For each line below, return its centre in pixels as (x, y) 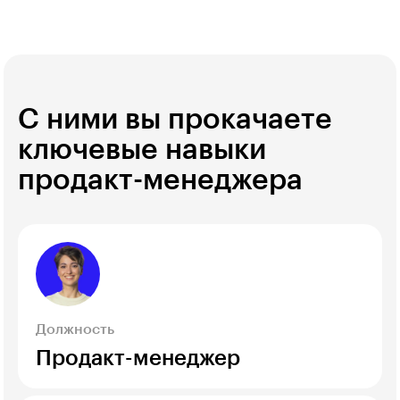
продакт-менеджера (160, 180)
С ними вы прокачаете (175, 119)
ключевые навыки (142, 150)
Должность (75, 329)
